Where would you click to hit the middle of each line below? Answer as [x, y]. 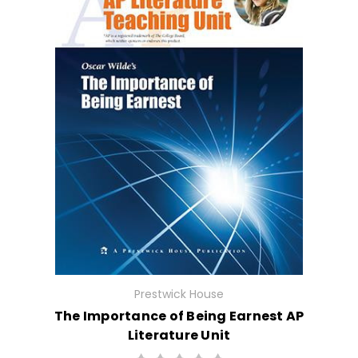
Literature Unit [179, 336]
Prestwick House [179, 294]
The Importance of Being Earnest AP [179, 316]
